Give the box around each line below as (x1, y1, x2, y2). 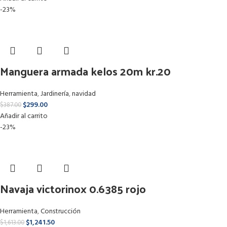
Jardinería (41, 88, 69, 100)
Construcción (41, 206, 81, 217)
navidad (72, 88, 96, 100)
